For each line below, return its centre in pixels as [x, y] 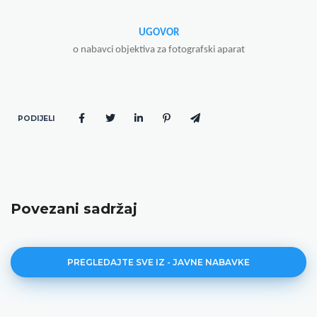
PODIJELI [36, 118]
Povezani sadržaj [74, 208]
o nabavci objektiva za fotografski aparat [158, 50]
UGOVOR [158, 33]
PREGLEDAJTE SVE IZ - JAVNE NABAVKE [158, 262]
